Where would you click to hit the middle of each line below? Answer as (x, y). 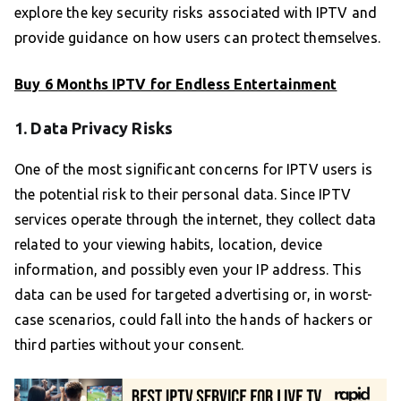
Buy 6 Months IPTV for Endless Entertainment (176, 84)
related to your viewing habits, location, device (169, 244)
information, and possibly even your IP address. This (188, 269)
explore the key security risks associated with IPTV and (196, 12)
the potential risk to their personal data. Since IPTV (183, 194)
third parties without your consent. (129, 344)
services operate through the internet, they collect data (196, 219)
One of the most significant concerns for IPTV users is (194, 169)
